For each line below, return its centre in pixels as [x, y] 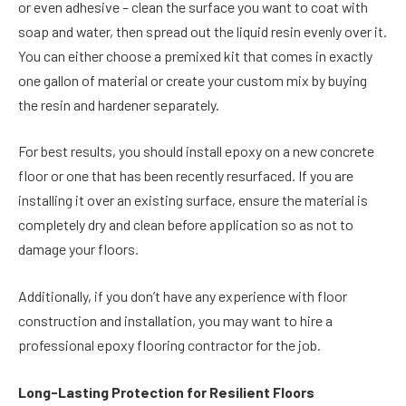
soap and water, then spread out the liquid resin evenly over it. [203, 31]
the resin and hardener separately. [119, 104]
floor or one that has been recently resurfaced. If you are [186, 176]
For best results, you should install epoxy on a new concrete [196, 151]
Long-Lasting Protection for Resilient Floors [166, 391]
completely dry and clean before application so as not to [186, 225]
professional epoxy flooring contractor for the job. [169, 345]
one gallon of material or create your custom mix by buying [193, 80]
